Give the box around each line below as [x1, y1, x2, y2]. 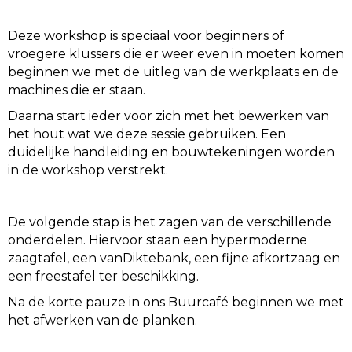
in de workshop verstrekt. [8, 162, 168, 178]
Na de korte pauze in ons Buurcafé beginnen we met [8, 294, 344, 310]
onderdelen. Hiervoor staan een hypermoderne [8, 232, 307, 247]
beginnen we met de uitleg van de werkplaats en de [8, 64, 339, 79]
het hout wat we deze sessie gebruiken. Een [8, 126, 286, 141]
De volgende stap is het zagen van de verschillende [8, 214, 332, 229]
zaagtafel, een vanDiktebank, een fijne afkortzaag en [8, 250, 340, 266]
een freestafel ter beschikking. [8, 268, 199, 284]
